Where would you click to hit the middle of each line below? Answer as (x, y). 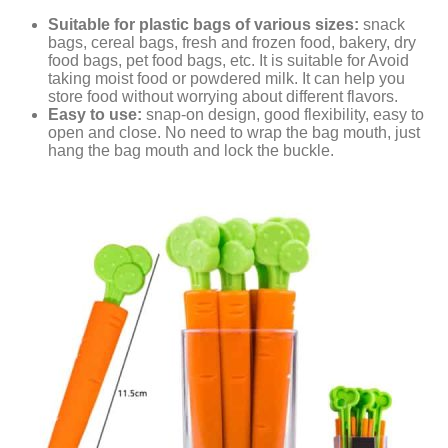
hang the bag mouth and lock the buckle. (191, 150)
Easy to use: (95, 114)
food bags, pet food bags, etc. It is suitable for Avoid (228, 60)
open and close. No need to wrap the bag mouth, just (234, 132)
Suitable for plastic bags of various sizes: (203, 24)
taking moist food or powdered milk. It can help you (226, 78)
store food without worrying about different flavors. (223, 96)
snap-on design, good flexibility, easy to (283, 114)
